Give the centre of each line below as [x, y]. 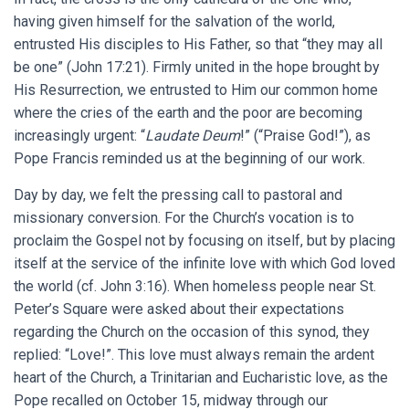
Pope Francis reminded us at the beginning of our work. [189, 159]
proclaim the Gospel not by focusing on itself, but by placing [204, 241]
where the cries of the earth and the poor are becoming [188, 113]
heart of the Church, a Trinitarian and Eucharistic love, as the [201, 378]
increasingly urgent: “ [79, 136]
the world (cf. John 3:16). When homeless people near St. [195, 287]
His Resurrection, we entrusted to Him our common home [196, 90]
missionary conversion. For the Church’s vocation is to [184, 218]
